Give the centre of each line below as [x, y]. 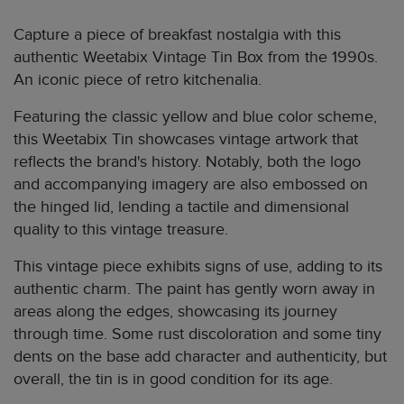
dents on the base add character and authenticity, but [200, 357]
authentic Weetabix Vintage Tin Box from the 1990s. [196, 57]
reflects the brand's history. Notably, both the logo [187, 162]
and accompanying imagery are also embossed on [191, 184]
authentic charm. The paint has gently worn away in [194, 289]
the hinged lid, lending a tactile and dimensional [181, 207]
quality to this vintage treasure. [121, 230]
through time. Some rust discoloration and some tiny [197, 334]
